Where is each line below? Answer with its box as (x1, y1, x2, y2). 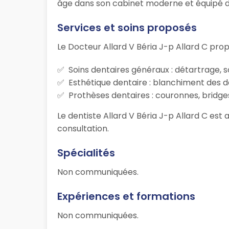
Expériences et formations (57, 189, 195, 204)
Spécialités (57, 146, 115, 161)
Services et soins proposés (57, 20, 197, 35)
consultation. (57, 123, 109, 135)
